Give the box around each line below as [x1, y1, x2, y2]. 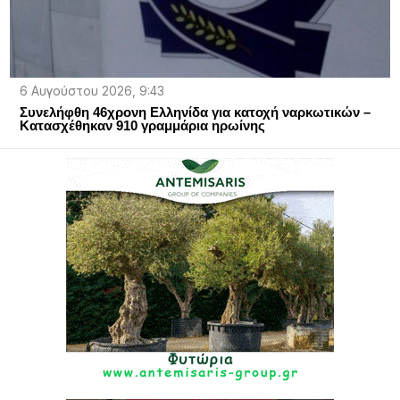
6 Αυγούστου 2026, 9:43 [19, 83, 164, 98]
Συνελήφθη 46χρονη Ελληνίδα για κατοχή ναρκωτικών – [19, 104, 371, 120]
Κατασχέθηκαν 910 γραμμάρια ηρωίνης [19, 117, 265, 133]
